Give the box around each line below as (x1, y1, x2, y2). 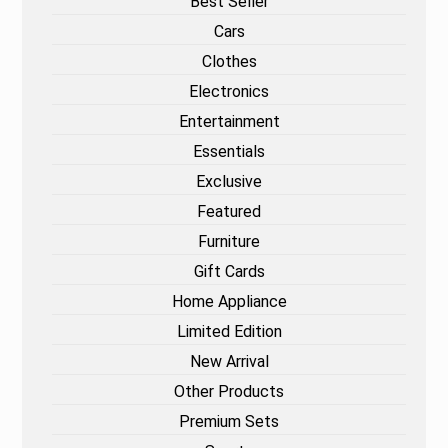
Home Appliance (171, 292, 287, 311)
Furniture (198, 232, 260, 251)
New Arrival (189, 352, 269, 371)
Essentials (193, 142, 265, 161)
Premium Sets (179, 412, 279, 431)
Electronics (189, 82, 269, 101)
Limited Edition (176, 322, 282, 341)
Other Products (174, 382, 284, 401)
